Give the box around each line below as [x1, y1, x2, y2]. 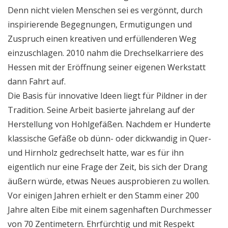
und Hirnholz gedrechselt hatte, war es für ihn [8, 147, 184, 158]
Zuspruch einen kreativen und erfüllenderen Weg [8, 33, 196, 44]
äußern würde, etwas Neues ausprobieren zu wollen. [8, 175, 210, 187]
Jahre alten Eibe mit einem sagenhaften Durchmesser [8, 204, 212, 215]
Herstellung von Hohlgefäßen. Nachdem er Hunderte [8, 118, 211, 130]
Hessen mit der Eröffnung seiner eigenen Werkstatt [8, 61, 206, 73]
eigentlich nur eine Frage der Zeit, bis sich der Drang [8, 161, 208, 173]
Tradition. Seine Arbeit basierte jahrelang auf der [8, 104, 195, 116]
